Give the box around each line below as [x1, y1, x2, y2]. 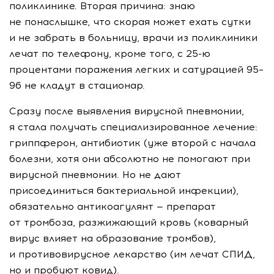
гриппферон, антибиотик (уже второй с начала [9, 137, 256, 149]
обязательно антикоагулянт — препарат [9, 201, 216, 213]
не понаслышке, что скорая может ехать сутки [9, 16, 251, 28]
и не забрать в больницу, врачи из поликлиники [9, 32, 257, 44]
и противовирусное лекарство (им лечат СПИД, [9, 248, 255, 261]
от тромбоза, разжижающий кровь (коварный [9, 217, 248, 229]
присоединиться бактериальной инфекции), [9, 185, 239, 197]
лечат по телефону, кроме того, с [9, 48, 186, 60]
